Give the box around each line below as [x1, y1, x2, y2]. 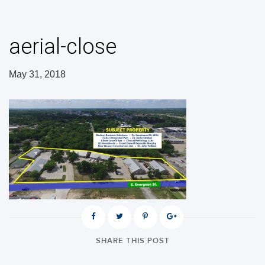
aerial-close [9, 34, 117, 59]
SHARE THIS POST [95, 236, 170, 245]
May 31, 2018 [9, 69, 66, 79]
